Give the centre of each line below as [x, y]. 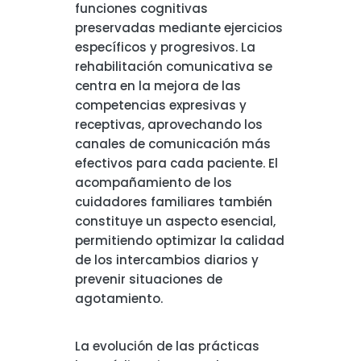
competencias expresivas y [160, 105]
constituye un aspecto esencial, [175, 221]
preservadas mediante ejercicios [178, 28]
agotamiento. [118, 299]
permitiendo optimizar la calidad [179, 241]
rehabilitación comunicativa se [173, 66]
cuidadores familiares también [173, 202]
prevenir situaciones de [148, 279]
